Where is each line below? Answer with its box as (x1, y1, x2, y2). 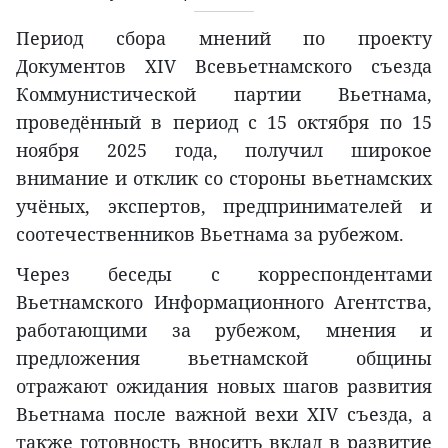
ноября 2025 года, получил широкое (16, 138, 432, 163)
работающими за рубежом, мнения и (16, 318, 432, 343)
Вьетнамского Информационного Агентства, (16, 290, 432, 315)
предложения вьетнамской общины (16, 346, 432, 371)
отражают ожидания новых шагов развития (16, 374, 432, 399)
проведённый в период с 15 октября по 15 (16, 110, 432, 135)
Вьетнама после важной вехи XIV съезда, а (16, 402, 432, 427)
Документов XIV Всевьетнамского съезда (16, 54, 432, 79)
